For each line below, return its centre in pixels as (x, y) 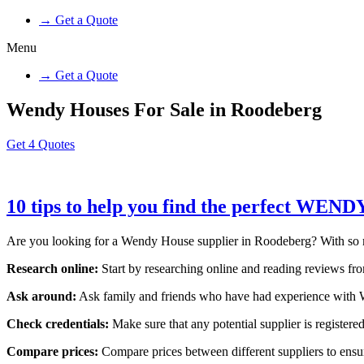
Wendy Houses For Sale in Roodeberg (164, 109)
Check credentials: (59, 323)
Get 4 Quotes (41, 144)
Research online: (52, 268)
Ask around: (41, 296)
